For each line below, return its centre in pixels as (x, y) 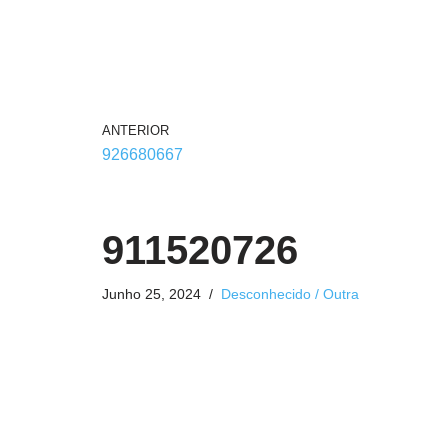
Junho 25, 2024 (151, 294)
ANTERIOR (135, 130)
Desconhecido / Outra (290, 294)
